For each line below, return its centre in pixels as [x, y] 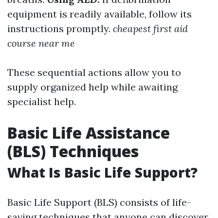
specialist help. [42, 101]
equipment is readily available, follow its [100, 14]
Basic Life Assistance [89, 133]
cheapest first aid [150, 28]
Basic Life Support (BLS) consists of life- [99, 202]
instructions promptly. [60, 28]
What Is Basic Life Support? [102, 172]
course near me [41, 43]
